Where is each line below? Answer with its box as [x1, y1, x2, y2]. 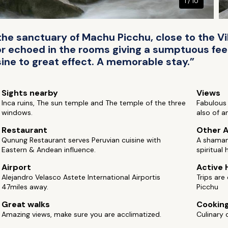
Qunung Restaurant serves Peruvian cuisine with [2, 135, 161, 145]
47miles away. [2, 182, 49, 191]
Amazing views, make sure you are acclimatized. [2, 210, 162, 219]
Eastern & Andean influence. [2, 145, 96, 154]
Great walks [2, 199, 50, 210]
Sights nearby [2, 88, 59, 98]
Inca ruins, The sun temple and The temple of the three [2, 98, 186, 107]
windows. [2, 108, 33, 117]
